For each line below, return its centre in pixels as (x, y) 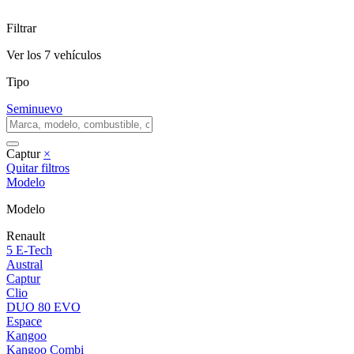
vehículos (76, 55)
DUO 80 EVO (43, 307)
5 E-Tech (29, 250)
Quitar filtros (38, 168)
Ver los (25, 55)
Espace (24, 321)
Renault (26, 235)
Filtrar (21, 28)
